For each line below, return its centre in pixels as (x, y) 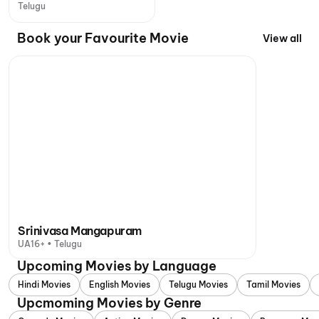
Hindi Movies (44, 284)
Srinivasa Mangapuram (80, 231)
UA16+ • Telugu (50, 244)
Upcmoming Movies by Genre (109, 303)
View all (282, 38)
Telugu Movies (198, 284)
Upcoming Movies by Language (117, 266)
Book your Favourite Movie (103, 38)
